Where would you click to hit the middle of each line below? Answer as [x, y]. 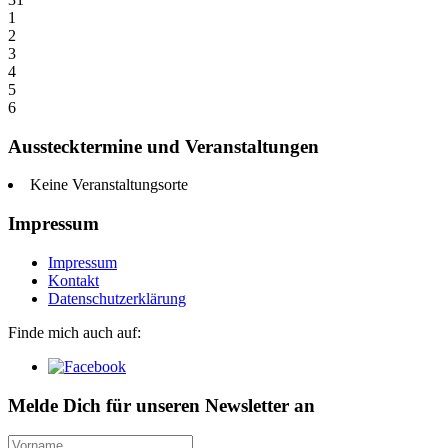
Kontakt [73, 280]
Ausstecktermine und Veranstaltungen [163, 146]
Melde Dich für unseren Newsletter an [161, 405]
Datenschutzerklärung [117, 298]
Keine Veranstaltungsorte [109, 185]
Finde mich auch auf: [74, 332]
